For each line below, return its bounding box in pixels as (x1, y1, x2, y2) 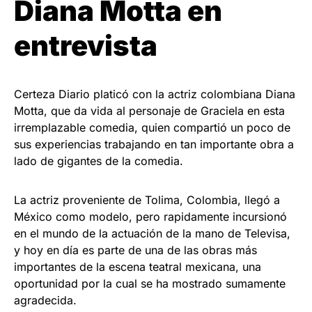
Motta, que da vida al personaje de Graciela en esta (14, 104, 285, 118)
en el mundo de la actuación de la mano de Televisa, (14, 226, 290, 241)
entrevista (14, 29, 157, 63)
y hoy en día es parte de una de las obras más (14, 243, 257, 258)
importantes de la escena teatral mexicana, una (14, 260, 261, 274)
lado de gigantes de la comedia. (14, 154, 183, 169)
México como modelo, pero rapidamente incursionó (14, 210, 287, 224)
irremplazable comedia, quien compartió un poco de (14, 120, 290, 135)
